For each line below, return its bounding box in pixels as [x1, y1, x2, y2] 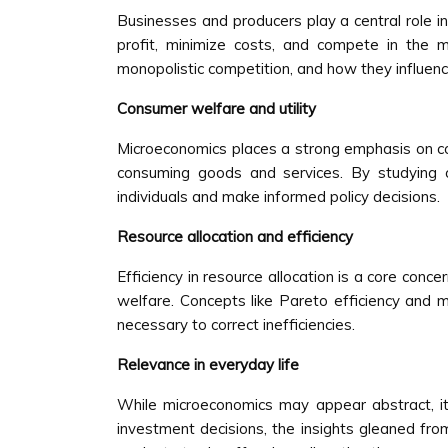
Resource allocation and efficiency [117, 227, 353, 246]
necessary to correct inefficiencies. [117, 315, 355, 334]
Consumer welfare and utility [117, 99, 316, 118]
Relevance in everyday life [117, 355, 299, 374]
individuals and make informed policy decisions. [117, 187, 440, 206]
